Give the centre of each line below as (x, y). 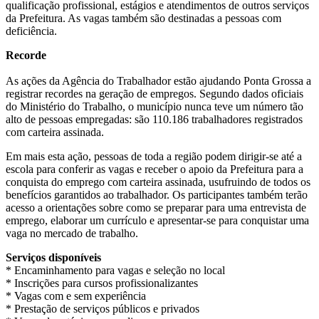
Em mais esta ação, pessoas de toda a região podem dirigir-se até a (154, 156)
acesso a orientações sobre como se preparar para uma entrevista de (156, 207)
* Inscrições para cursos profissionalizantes (102, 283)
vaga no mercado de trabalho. (72, 233)
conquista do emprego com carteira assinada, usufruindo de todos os (158, 182)
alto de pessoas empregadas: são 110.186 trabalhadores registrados (154, 119)
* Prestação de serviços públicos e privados (103, 308)
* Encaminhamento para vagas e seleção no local (115, 270)
